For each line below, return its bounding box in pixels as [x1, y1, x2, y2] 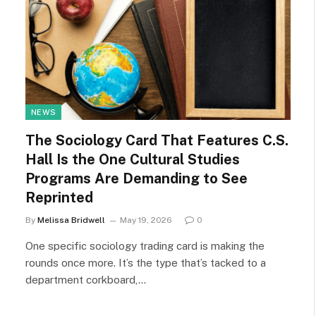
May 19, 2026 [120, 214, 172, 225]
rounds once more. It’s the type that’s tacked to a [25, 256, 266, 269]
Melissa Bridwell [37, 214, 105, 225]
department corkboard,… [25, 273, 146, 286]
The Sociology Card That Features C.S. [25, 131, 288, 149]
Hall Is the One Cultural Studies [25, 150, 240, 168]
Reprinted [25, 188, 93, 206]
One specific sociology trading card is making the [25, 239, 265, 252]
